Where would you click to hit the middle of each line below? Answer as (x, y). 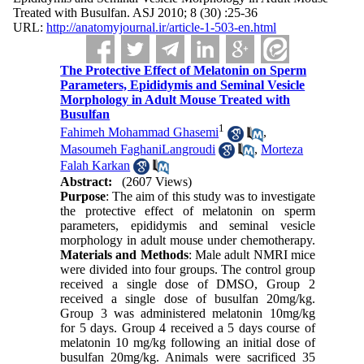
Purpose (83, 197)
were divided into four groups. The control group (188, 270)
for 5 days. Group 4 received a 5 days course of (188, 328)
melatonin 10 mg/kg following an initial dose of (188, 343)
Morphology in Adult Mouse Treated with (175, 100)
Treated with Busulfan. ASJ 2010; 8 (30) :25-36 (135, 13)
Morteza (282, 149)
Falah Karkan (95, 165)
